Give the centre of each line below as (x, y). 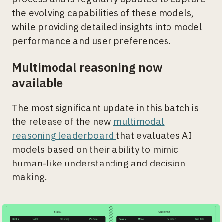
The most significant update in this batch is (105, 107)
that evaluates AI (154, 135)
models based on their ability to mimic (95, 149)
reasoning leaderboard (64, 135)
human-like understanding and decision (99, 163)
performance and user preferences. (92, 40)
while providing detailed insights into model (107, 27)
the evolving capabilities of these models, (103, 13)
